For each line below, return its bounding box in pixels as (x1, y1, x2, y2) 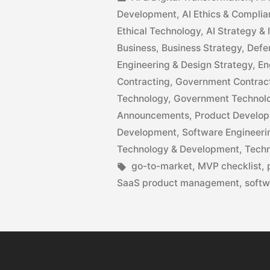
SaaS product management (117, 177, 240, 189)
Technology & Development (117, 143, 240, 155)
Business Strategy (162, 42, 242, 54)
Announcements (117, 110, 190, 122)
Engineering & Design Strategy (117, 59, 253, 71)
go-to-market (131, 160, 193, 172)
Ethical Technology (117, 25, 201, 37)
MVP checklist (198, 160, 262, 172)
